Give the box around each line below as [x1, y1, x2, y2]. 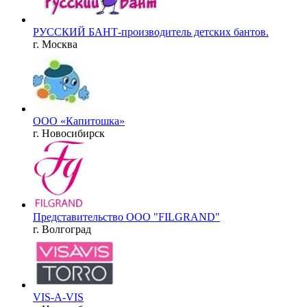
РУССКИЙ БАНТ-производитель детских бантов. [33, 25, 269, 38]
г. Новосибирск [33, 127, 105, 139]
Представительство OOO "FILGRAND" [33, 210, 220, 223]
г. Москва [33, 38, 77, 50]
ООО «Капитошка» [33, 114, 125, 127]
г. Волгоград [33, 223, 91, 235]
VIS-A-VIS [33, 291, 84, 303]
